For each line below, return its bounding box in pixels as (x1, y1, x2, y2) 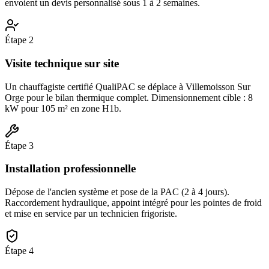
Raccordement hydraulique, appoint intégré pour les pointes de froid (5, 198, 262, 208)
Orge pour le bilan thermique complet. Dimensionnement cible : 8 (5, 92, 253, 103)
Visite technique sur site (5, 56, 119, 70)
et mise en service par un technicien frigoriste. (5, 208, 177, 219)
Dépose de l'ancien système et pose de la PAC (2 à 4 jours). (5, 187, 229, 198)
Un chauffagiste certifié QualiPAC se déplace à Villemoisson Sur (5, 81, 250, 92)
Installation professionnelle (5, 162, 136, 175)
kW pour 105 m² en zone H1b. (5, 103, 121, 113)
